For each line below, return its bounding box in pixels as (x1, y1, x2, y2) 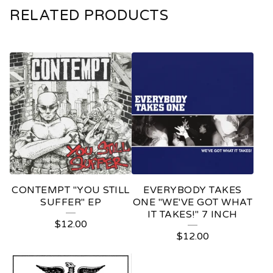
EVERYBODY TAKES (143, 184, 242, 196)
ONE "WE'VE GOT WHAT (132, 196, 253, 208)
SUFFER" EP (40, 196, 101, 208)
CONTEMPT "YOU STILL (12, 184, 130, 196)
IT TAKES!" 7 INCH (147, 208, 238, 221)
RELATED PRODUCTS (10, 7, 168, 24)
